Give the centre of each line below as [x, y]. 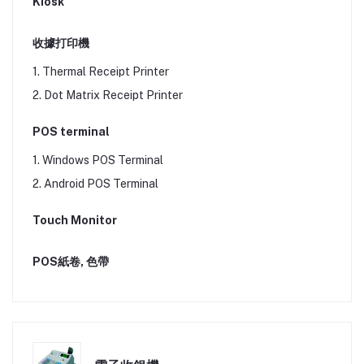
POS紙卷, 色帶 [71, 262]
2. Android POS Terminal [95, 184]
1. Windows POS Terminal [98, 160]
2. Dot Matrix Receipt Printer [108, 95]
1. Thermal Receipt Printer [101, 71]
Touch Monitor [75, 220]
